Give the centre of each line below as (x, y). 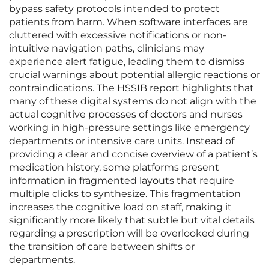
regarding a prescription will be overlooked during (129, 234)
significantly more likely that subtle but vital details (132, 220)
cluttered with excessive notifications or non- (118, 35)
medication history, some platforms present (114, 168)
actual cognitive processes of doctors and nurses (126, 115)
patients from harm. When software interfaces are (128, 22)
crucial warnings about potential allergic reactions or (134, 75)
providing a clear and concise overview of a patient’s (133, 154)
